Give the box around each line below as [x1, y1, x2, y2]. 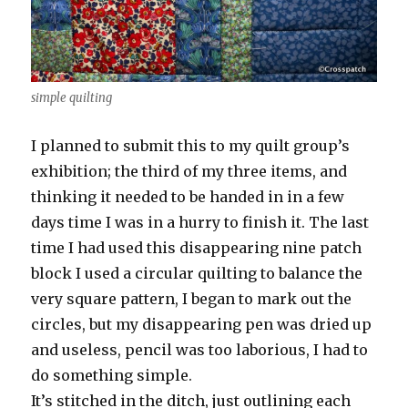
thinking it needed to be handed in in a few [31, 187, 345, 206]
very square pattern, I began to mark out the [31, 289, 352, 308]
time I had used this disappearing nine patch [31, 238, 362, 257]
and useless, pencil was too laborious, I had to [31, 340, 369, 359]
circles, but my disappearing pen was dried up [31, 314, 372, 333]
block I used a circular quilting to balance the [31, 263, 363, 282]
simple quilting [31, 89, 113, 106]
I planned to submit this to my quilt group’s [31, 136, 351, 155]
